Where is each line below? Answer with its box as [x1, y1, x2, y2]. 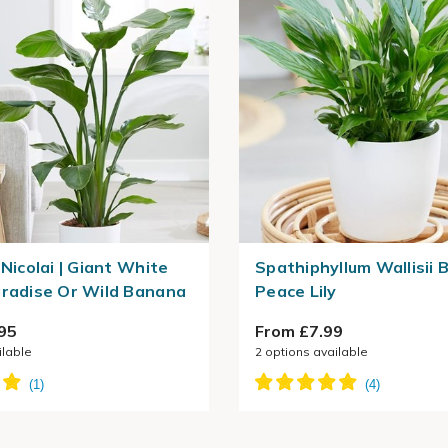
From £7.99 [255, 321, 343, 341]
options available [262, 344, 368, 359]
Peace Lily [255, 281, 337, 301]
